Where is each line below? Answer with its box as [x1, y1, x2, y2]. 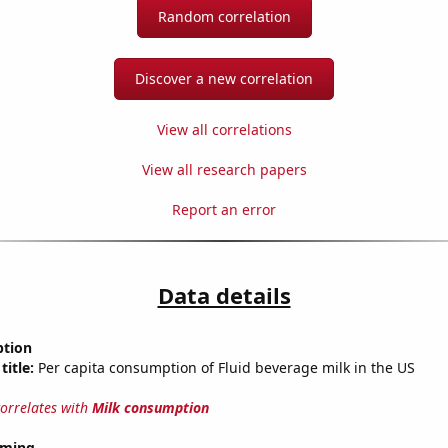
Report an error [172, 200, 276, 220]
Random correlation [157, 7, 291, 27]
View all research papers [141, 160, 307, 180]
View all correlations [156, 120, 292, 140]
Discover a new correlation [135, 69, 313, 89]
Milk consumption [91, 398, 209, 418]
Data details [157, 280, 291, 311]
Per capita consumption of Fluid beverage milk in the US [33, 358, 415, 378]
